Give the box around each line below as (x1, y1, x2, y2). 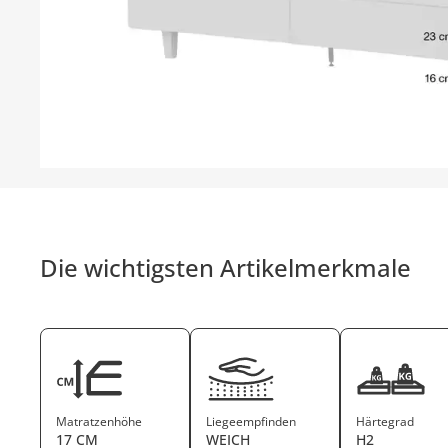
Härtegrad (356, 412, 415, 430)
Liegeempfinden (206, 412, 297, 430)
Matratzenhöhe (56, 412, 143, 430)
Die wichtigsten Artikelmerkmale (40, 250, 412, 284)
